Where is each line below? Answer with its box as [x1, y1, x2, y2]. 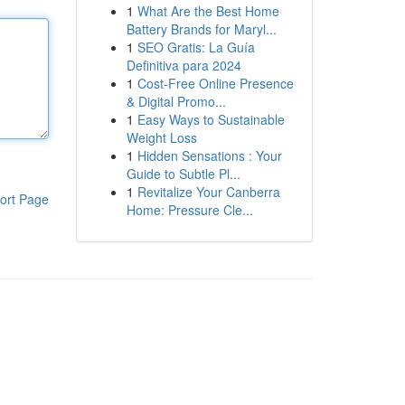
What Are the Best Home [137, 2, 279, 20]
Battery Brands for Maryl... [126, 20, 277, 38]
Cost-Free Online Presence [137, 74, 294, 92]
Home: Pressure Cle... [126, 201, 253, 219]
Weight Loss [126, 128, 197, 146]
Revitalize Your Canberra [137, 183, 280, 201]
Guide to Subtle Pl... [126, 165, 240, 183]
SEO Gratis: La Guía [137, 38, 255, 56]
